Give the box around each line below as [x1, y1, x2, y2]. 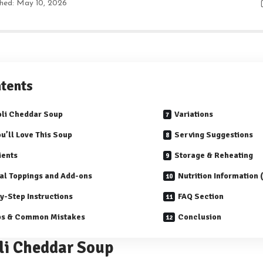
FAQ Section [178, 191, 224, 202]
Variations [174, 109, 213, 120]
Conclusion [178, 212, 221, 222]
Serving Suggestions [174, 130, 253, 140]
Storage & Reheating [174, 150, 253, 161]
